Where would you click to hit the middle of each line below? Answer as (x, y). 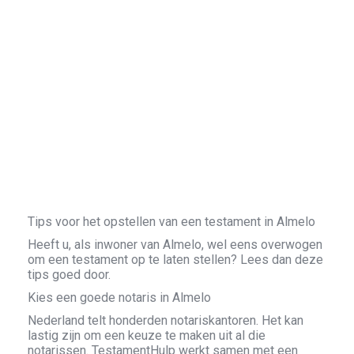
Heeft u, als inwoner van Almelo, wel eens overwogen (175, 245)
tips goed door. (69, 275)
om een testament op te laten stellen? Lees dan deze (175, 260)
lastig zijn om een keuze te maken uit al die (147, 335)
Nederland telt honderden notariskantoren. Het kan (166, 320)
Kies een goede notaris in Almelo (119, 298)
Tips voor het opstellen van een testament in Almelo (171, 222)
